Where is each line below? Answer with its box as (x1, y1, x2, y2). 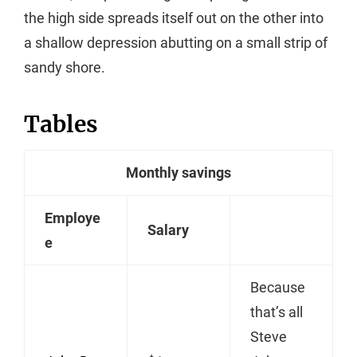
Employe (45, 209, 101, 226)
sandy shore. (24, 58, 105, 76)
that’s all (250, 303, 304, 320)
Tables (24, 109, 98, 139)
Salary (147, 221, 190, 238)
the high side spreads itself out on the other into (24, 9, 324, 26)
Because (250, 278, 306, 296)
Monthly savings (126, 164, 231, 182)
